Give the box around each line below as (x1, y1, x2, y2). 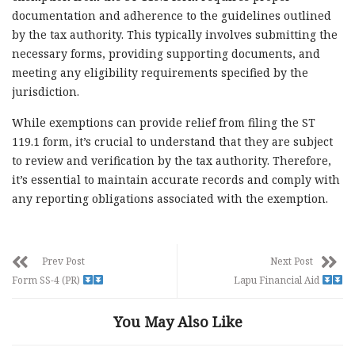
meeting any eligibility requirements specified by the (12, 64, 308, 80)
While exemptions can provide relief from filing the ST (12, 114, 315, 130)
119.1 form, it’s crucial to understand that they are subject (12, 133, 333, 149)
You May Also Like (113, 311, 242, 331)
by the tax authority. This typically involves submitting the (12, 26, 338, 42)
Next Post (270, 254, 313, 268)
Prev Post (42, 254, 85, 268)
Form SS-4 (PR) (12, 273, 82, 287)
